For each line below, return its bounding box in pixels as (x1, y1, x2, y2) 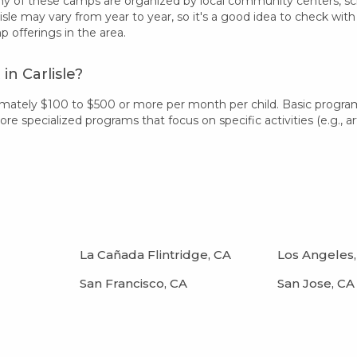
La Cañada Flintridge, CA (80, 246, 232, 262)
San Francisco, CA (80, 275, 188, 291)
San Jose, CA (277, 275, 355, 291)
